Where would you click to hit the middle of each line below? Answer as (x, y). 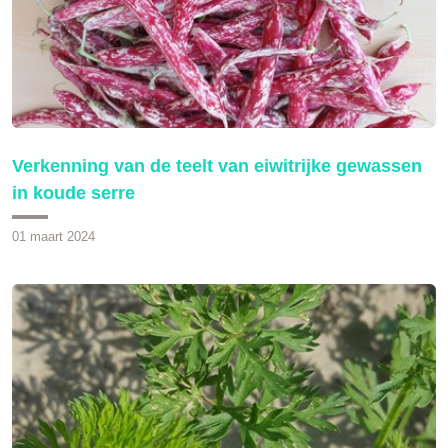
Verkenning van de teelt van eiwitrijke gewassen (217, 165)
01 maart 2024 (53, 236)
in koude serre (73, 192)
